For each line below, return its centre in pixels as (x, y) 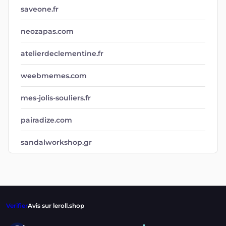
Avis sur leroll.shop (56, 206)
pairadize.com (46, 120)
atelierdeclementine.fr (62, 53)
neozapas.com (47, 31)
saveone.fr (40, 9)
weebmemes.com (54, 76)
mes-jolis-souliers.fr (56, 98)
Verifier (17, 206)
